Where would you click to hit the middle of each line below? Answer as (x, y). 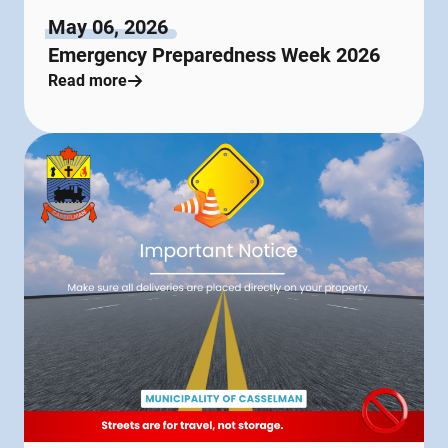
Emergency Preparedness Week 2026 (214, 55)
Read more (87, 81)
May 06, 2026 (108, 27)
